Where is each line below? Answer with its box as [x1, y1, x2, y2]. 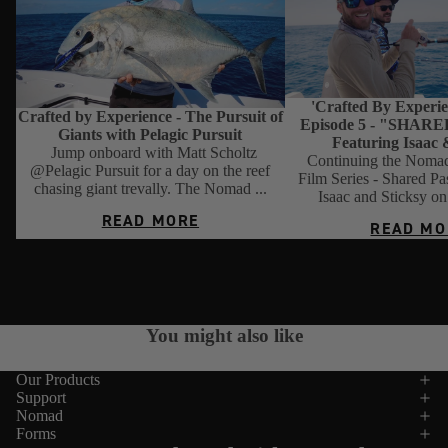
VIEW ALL [179, 300, 269, 325]
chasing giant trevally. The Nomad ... [33, 180, 267, 198]
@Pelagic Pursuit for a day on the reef [30, 162, 271, 180]
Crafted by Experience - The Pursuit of [17, 108, 283, 126]
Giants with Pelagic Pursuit [58, 126, 243, 144]
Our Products [16, 370, 100, 388]
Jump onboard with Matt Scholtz [43, 144, 258, 162]
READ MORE [101, 210, 200, 232]
